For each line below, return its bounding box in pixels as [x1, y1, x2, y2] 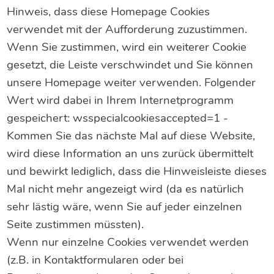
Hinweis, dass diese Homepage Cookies [7, 4, 210, 20]
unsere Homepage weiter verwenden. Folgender [7, 75, 256, 91]
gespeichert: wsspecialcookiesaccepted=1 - [7, 110, 229, 127]
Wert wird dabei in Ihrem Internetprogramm [7, 92, 234, 109]
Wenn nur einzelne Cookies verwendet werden [7, 234, 250, 251]
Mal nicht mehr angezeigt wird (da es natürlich [7, 181, 245, 198]
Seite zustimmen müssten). [7, 217, 144, 233]
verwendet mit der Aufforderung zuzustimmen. [7, 21, 248, 38]
